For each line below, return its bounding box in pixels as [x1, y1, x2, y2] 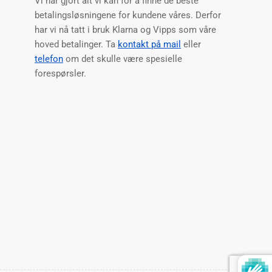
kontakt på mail [118, 39, 181, 50]
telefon [35, 53, 63, 65]
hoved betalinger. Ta [35, 39, 118, 50]
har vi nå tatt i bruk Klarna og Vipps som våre [35, 24, 216, 36]
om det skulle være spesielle [63, 53, 182, 65]
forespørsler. [35, 68, 86, 80]
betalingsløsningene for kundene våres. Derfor [35, 10, 221, 21]
